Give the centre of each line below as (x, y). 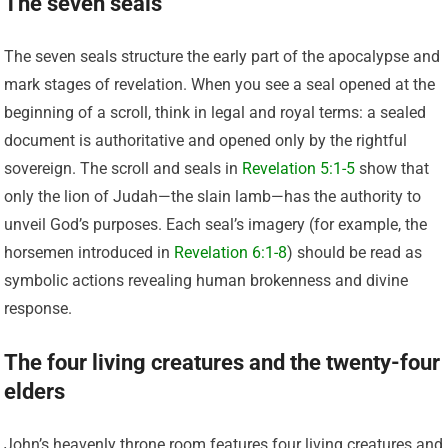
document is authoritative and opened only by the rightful (206, 140)
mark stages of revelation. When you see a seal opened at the (220, 84)
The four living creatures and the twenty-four (222, 362)
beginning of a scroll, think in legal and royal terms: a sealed (215, 112)
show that (392, 168)
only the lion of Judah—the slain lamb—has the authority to (213, 196)
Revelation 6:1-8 (231, 252)
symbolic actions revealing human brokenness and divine (206, 280)
